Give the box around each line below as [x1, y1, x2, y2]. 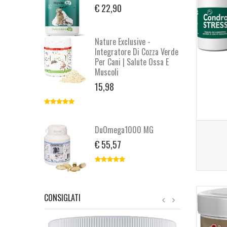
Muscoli [95, 65, 119, 78]
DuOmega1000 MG [95, 123, 154, 136]
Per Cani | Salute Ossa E [95, 55, 169, 68]
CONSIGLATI [44, 192, 81, 204]
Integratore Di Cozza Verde [95, 45, 178, 58]
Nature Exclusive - [95, 35, 150, 48]
